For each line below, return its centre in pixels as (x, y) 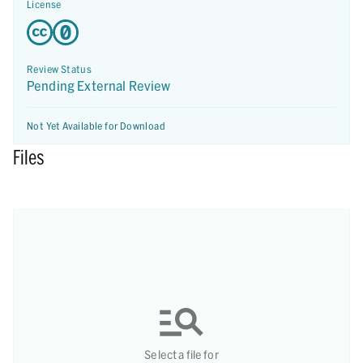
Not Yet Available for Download (96, 126)
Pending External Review (99, 85)
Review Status (60, 69)
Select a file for (181, 354)
